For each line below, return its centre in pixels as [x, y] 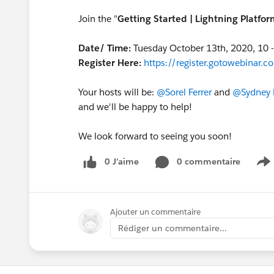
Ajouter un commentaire [155, 212]
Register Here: [110, 63]
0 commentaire [209, 161]
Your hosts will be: [117, 92]
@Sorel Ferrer [184, 92]
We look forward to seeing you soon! [155, 136]
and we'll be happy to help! [135, 107]
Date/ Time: [105, 48]
